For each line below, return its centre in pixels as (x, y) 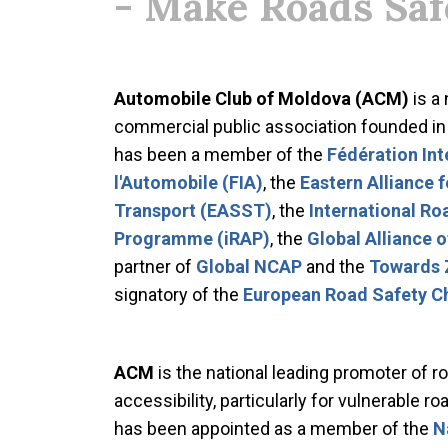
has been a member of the (220, 155)
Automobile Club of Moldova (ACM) (261, 99)
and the (333, 267)
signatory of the (176, 295)
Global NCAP (249, 267)
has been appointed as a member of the (273, 429)
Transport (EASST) (193, 211)
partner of (155, 267)
